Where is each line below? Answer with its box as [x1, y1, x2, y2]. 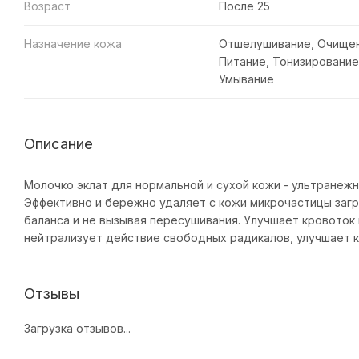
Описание [24, 134, 93, 153]
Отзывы [24, 284, 79, 304]
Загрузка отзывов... [24, 321, 131, 335]
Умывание [218, 71, 274, 86]
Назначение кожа [24, 36, 122, 50]
